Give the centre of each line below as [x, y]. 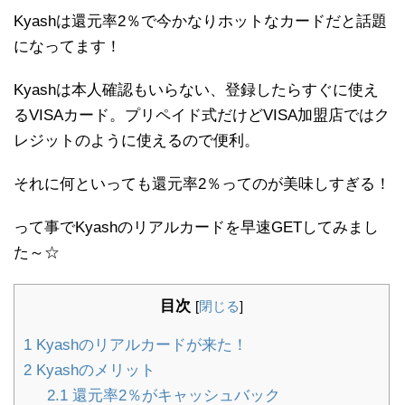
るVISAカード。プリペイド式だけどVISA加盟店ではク [202, 116]
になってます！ [67, 47]
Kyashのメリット [94, 371]
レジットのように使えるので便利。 [137, 141]
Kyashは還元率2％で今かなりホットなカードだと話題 [200, 22]
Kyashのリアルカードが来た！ [140, 345]
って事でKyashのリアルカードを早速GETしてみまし [196, 228]
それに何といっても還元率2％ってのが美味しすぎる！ [202, 184]
